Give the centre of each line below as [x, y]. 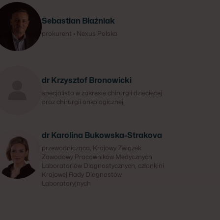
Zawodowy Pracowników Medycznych [97, 157]
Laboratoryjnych [66, 183]
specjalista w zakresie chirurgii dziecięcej [102, 93]
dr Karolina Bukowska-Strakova [102, 135]
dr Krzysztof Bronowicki [86, 80]
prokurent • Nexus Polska [79, 33]
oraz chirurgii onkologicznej [82, 102]
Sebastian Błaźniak [78, 21]
